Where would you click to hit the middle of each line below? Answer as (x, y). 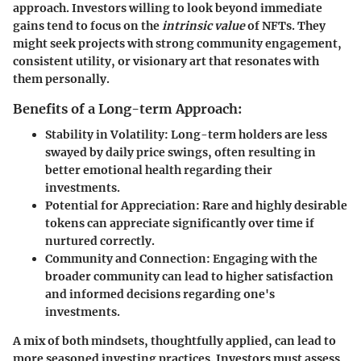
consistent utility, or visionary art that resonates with (166, 61)
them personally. (61, 79)
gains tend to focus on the (87, 25)
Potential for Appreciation (120, 205)
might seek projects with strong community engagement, (177, 43)
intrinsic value (203, 25)
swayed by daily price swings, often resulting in (180, 152)
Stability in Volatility (105, 134)
